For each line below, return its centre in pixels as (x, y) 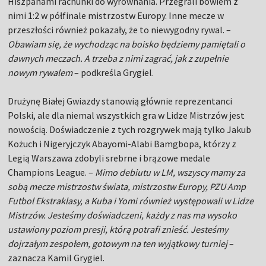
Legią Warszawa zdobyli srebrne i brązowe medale (109, 158)
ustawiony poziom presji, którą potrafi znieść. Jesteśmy (118, 229)
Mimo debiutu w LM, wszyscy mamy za (170, 172)
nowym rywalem (41, 73)
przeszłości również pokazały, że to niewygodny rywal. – (120, 30)
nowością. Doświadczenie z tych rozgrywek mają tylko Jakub (130, 130)
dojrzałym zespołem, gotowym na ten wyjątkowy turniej (119, 244)
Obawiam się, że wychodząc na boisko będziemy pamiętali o (127, 44)
